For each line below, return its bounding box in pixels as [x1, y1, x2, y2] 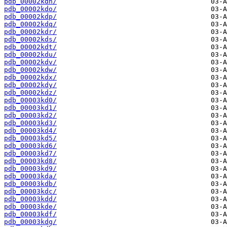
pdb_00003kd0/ [4, 96, 57, 104]
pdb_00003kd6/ [4, 142, 57, 150]
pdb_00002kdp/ [4, 13, 57, 21]
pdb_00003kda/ [4, 172, 57, 180]
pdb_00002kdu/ [4, 51, 57, 59]
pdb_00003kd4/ [4, 127, 57, 135]
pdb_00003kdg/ [4, 218, 57, 226]
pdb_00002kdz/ [4, 89, 57, 97]
